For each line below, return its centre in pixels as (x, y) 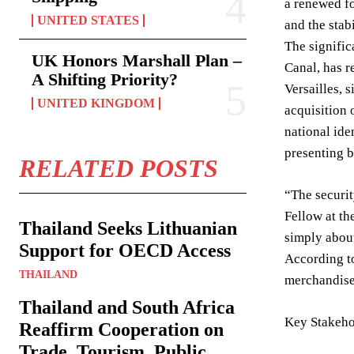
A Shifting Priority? (105, 79)
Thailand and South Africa (127, 307)
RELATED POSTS (119, 168)
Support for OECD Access (125, 250)
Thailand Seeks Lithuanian (128, 228)
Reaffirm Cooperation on (121, 330)
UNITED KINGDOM (96, 103)
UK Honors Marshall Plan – (137, 60)
